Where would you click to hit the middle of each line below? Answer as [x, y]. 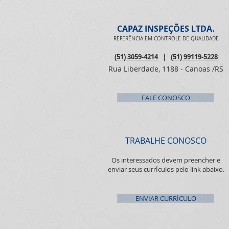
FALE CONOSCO [166, 97]
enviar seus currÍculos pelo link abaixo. [166, 169]
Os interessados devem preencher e [166, 160]
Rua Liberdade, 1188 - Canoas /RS [166, 68]
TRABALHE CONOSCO [166, 140]
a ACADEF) [36, 9]
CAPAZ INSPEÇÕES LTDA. [166, 28]
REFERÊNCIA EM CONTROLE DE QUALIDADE [166, 38]
